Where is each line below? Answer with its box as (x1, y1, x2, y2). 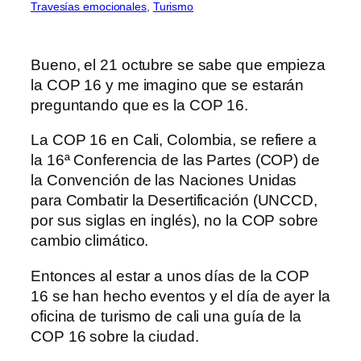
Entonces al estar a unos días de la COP (31, 267, 310, 284)
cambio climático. (31, 232, 149, 250)
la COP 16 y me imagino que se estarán (31, 76, 305, 93)
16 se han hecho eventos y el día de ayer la (31, 287, 330, 305)
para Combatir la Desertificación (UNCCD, (31, 192, 317, 210)
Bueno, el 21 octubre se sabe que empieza (31, 56, 326, 73)
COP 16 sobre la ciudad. (31, 327, 203, 345)
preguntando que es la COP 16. (31, 96, 252, 114)
